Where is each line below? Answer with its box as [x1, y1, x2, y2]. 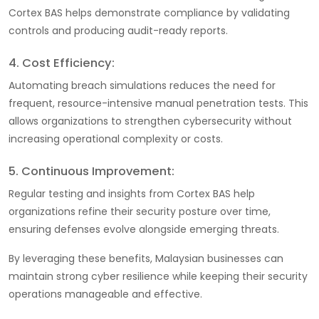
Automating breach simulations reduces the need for [9, 78, 276, 93]
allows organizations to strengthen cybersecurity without [9, 113, 292, 128]
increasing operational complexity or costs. [9, 131, 223, 146]
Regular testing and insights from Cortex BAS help [9, 186, 255, 201]
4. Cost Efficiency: [9, 54, 115, 71]
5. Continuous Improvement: [9, 162, 174, 179]
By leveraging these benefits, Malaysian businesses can [9, 251, 283, 266]
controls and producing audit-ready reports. [9, 23, 228, 38]
